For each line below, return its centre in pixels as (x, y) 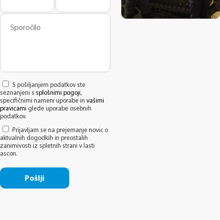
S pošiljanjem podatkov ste (49, 85)
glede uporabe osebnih (59, 109)
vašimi (95, 101)
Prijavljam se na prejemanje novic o (60, 130)
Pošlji (35, 179)
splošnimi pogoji (58, 93)
